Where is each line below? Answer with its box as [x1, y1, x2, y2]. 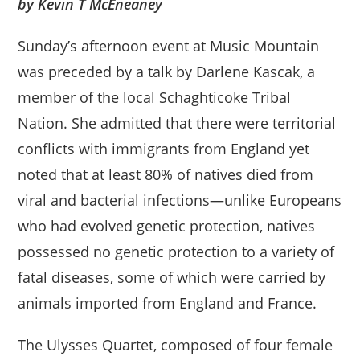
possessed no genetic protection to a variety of [18, 242, 335, 262]
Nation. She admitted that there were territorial [18, 113, 337, 133]
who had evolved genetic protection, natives [18, 216, 316, 236]
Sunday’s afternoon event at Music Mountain [18, 36, 320, 56]
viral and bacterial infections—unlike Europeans [18, 190, 342, 211]
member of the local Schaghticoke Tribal [18, 88, 292, 108]
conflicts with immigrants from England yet [18, 139, 310, 159]
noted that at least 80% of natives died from [18, 165, 314, 185]
